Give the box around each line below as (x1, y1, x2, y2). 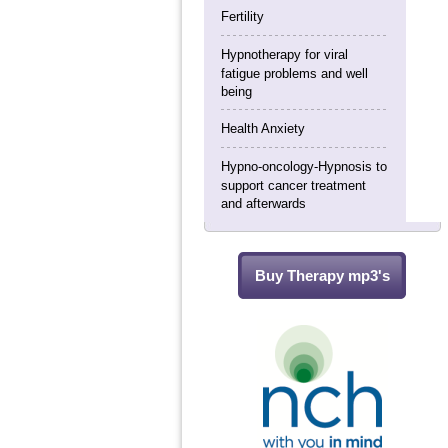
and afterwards (220, 196, 306, 210)
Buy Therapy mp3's (254, 267, 390, 284)
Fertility (220, 9, 264, 24)
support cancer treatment (220, 178, 366, 192)
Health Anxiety (220, 121, 305, 136)
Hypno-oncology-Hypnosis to (220, 159, 387, 174)
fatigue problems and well (220, 66, 368, 80)
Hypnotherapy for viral (220, 47, 348, 62)
